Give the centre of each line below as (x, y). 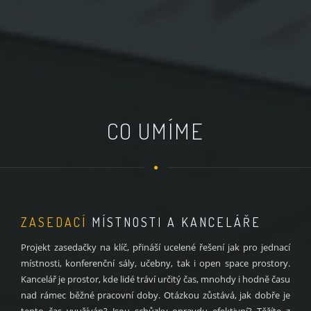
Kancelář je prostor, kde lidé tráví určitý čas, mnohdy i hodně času (155, 279)
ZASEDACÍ (54, 222)
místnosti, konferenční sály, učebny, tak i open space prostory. (155, 263)
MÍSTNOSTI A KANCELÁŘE (174, 222)
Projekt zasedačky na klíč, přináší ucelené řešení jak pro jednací (155, 247)
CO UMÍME (155, 131)
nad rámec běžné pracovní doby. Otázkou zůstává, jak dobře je (155, 295)
